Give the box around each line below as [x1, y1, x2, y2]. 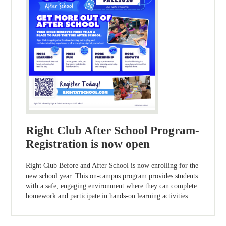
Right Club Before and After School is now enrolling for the [26, 161, 199, 169]
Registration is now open [26, 137, 150, 150]
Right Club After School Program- [26, 124, 200, 137]
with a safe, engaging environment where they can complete [26, 182, 197, 190]
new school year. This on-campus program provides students [26, 172, 198, 180]
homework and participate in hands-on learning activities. [26, 192, 190, 200]
